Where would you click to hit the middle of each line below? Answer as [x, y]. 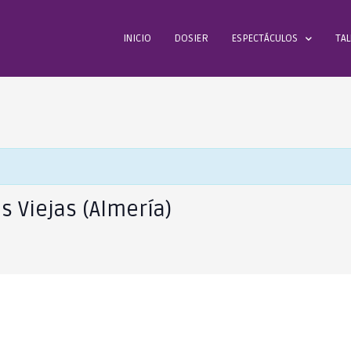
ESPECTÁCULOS [264, 39]
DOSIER [191, 39]
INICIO [137, 39]
